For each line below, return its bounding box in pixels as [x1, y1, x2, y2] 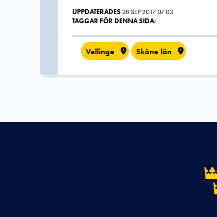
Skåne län [136, 46, 171, 57]
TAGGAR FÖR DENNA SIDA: [72, 16, 156, 25]
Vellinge [86, 46, 114, 57]
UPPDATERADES [72, 7, 121, 16]
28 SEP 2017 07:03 [122, 7, 173, 16]
